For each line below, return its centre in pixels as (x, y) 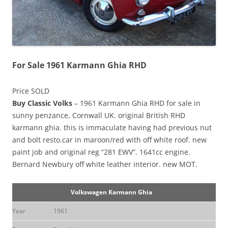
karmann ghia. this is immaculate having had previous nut (112, 128)
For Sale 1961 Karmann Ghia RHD (79, 65)
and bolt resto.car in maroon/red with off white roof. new (109, 140)
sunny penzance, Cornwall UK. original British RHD (99, 116)
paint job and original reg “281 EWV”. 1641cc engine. (101, 152)
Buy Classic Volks (42, 103)
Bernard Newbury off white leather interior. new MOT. (105, 164)
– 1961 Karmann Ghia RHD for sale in (136, 103)
